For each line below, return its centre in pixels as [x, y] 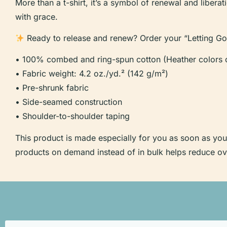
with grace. [36, 16]
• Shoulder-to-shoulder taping [72, 116]
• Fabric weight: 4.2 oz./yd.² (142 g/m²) [92, 74]
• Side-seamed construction [69, 102]
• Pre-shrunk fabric [52, 88]
